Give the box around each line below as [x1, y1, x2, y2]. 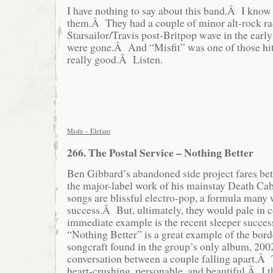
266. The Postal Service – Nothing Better [67, 144, 253, 160]
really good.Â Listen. [67, 51, 163, 66]
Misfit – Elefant [67, 126, 110, 136]
